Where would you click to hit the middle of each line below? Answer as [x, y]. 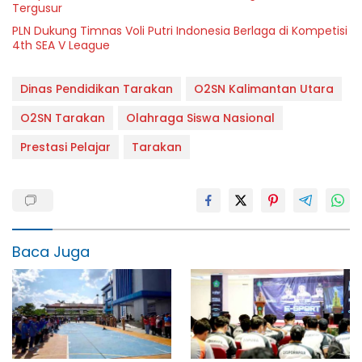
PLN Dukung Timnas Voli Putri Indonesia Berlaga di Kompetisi [180, 30]
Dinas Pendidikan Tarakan [97, 88]
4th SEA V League [61, 45]
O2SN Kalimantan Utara [264, 88]
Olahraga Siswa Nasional [200, 118]
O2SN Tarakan [63, 118]
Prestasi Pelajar [65, 147]
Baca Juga [51, 251]
